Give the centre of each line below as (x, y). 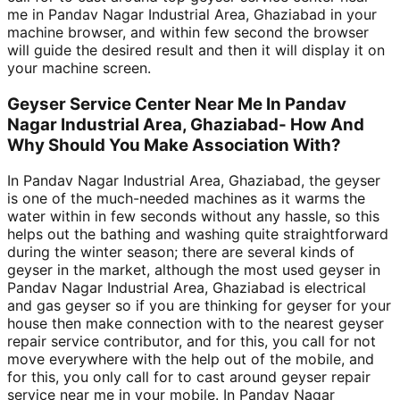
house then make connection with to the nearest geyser (196, 324)
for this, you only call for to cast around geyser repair (189, 377)
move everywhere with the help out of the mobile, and (191, 359)
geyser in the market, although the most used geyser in (194, 270)
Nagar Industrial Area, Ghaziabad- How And (186, 124)
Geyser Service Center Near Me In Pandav (177, 104)
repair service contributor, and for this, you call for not (192, 342)
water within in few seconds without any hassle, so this (193, 217)
